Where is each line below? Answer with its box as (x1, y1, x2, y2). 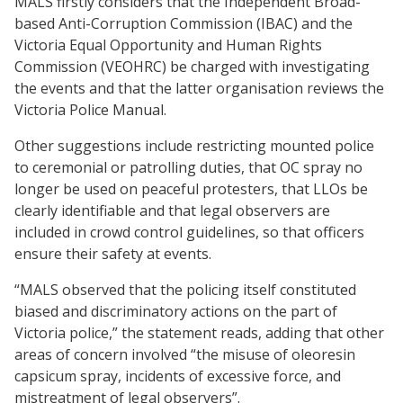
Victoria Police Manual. (14, 99, 166, 120)
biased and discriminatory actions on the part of (14, 300, 337, 321)
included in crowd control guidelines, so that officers (14, 221, 364, 242)
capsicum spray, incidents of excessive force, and (14, 365, 341, 386)
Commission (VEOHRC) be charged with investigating (14, 56, 370, 76)
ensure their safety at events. (14, 243, 211, 264)
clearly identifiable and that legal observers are (14, 200, 330, 220)
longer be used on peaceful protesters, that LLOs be (14, 178, 368, 199)
